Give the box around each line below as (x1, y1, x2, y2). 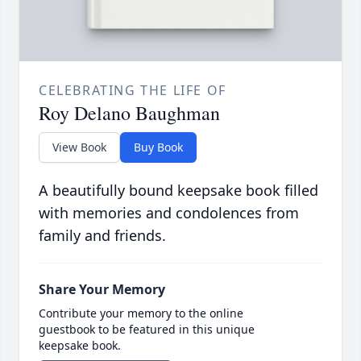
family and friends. (39, 226, 166, 246)
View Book (52, 139, 106, 156)
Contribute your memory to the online (39, 305, 243, 322)
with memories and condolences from (39, 203, 299, 223)
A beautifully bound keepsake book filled (39, 180, 318, 201)
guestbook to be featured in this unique (39, 322, 255, 338)
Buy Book (134, 139, 183, 156)
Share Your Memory (39, 280, 165, 299)
